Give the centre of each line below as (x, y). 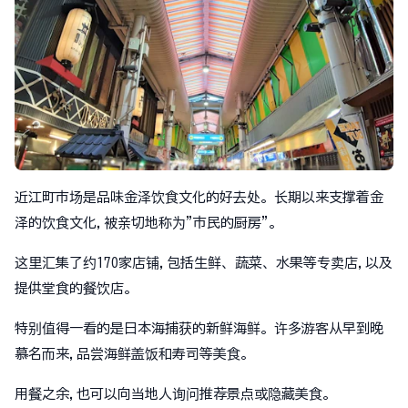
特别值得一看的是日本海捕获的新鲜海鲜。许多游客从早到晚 (199, 328)
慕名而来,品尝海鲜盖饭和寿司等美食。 (134, 354)
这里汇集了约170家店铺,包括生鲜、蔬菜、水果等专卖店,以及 (204, 263)
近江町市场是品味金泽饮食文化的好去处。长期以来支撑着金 (199, 197)
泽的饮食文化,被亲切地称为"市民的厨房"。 (148, 223)
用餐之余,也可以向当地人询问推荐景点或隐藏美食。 (175, 394)
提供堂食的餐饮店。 (76, 288)
